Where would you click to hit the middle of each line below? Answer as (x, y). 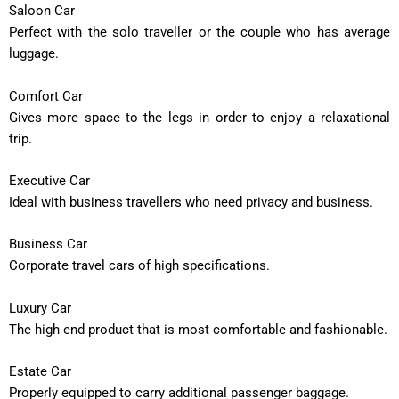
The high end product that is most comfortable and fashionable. (198, 329)
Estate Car (40, 371)
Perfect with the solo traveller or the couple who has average (199, 33)
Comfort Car (46, 96)
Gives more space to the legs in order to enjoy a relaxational (199, 117)
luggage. (34, 54)
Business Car (48, 244)
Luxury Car (40, 308)
